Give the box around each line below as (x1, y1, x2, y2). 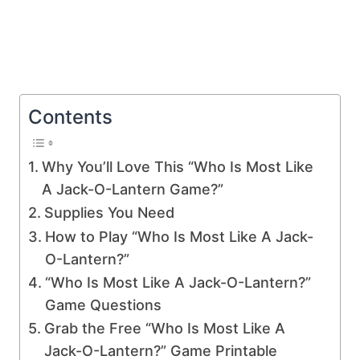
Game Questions (44, 296, 162, 313)
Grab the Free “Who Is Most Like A (43, 319, 285, 337)
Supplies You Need (43, 203, 174, 221)
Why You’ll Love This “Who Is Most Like (41, 157, 313, 175)
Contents (28, 104, 112, 129)
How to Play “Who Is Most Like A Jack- (44, 227, 313, 245)
